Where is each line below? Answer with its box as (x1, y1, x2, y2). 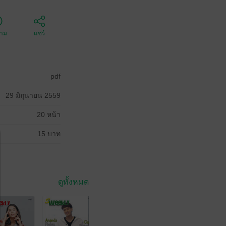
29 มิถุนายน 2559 (6, 91, 61, 99)
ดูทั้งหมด (58, 178, 89, 186)
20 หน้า (37, 110, 61, 119)
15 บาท (37, 130, 61, 138)
